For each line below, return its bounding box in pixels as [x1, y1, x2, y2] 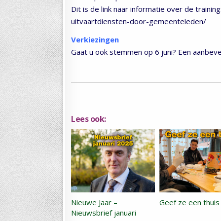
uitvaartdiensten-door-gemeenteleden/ [71, 16, 206, 26]
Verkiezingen [71, 34, 119, 44]
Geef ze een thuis [159, 197, 220, 207]
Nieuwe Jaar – [71, 197, 117, 207]
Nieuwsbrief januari [71, 207, 136, 218]
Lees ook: [71, 113, 106, 125]
